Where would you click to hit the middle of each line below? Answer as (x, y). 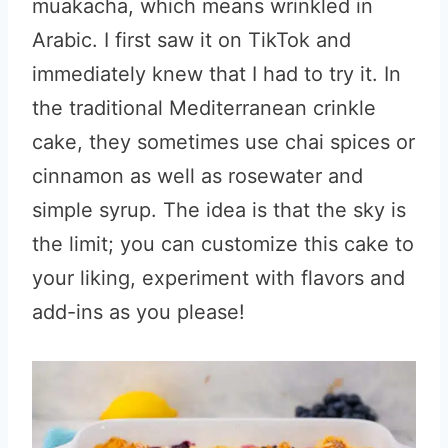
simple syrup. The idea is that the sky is (219, 210)
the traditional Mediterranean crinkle (204, 108)
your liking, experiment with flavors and (218, 278)
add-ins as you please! (138, 312)
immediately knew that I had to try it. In (216, 74)
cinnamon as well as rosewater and (197, 176)
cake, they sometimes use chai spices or (223, 142)
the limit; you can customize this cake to (223, 244)
